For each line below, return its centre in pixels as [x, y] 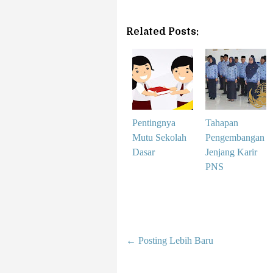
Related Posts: [162, 32]
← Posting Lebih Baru [170, 240]
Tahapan [222, 123]
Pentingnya [154, 123]
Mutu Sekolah [159, 137]
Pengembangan [235, 137]
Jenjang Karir [231, 152]
